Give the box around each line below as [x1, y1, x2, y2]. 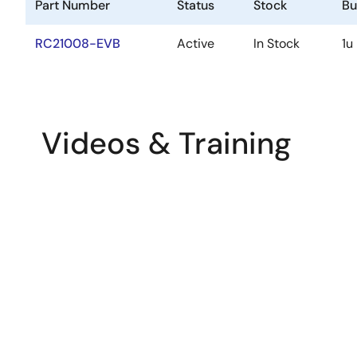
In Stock [253, 35, 300, 52]
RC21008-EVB [35, 35, 120, 52]
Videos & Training [41, 124, 292, 163]
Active [177, 35, 214, 52]
